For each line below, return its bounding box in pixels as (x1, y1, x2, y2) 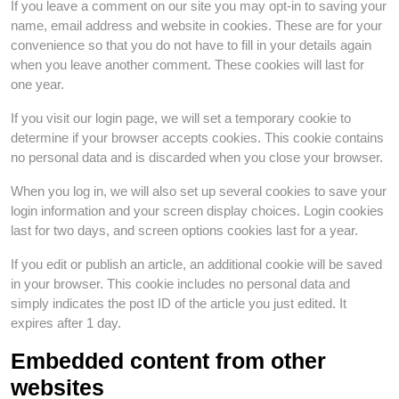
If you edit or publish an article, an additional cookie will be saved (11, 256, 382, 272)
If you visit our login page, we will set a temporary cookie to (11, 110, 351, 126)
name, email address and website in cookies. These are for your (11, 18, 382, 33)
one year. (11, 77, 64, 92)
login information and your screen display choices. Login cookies (11, 203, 384, 218)
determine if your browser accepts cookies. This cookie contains (11, 130, 384, 145)
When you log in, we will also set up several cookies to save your (11, 183, 387, 199)
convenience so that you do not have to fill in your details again (11, 37, 371, 53)
